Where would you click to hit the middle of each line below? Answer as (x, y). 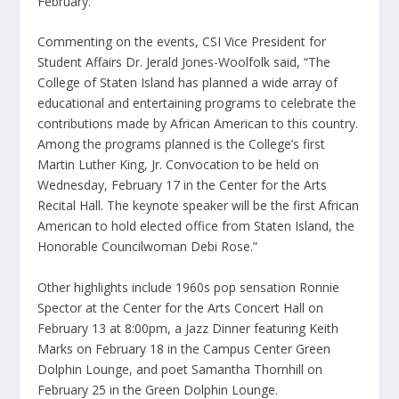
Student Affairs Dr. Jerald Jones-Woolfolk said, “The (184, 62)
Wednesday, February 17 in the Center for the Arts (183, 185)
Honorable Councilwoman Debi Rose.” (148, 247)
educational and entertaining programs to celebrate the (197, 103)
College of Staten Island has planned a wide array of (188, 83)
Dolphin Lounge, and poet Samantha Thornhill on (180, 369)
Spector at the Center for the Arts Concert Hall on (181, 307)
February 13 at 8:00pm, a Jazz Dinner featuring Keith (188, 328)
